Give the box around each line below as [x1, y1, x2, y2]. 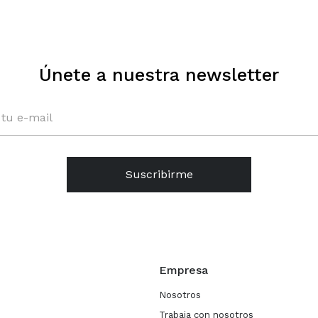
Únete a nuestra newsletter [39, 64, 279, 85]
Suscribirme [125, 167, 193, 181]
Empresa [159, 263, 208, 277]
